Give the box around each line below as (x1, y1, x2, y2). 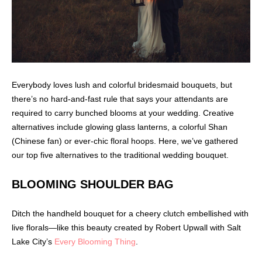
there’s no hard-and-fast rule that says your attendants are (12, 94, 228, 104)
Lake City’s (12, 236, 54, 246)
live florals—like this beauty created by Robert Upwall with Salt (12, 222, 241, 232)
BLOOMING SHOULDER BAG (12, 177, 174, 191)
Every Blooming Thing (54, 236, 136, 246)
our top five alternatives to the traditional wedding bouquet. (12, 150, 229, 160)
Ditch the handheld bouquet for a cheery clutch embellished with (12, 208, 249, 218)
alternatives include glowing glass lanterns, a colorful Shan (12, 122, 227, 132)
